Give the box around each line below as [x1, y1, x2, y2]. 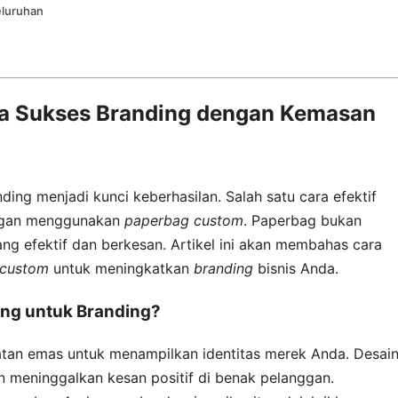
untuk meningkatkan [49, 259, 194, 278]
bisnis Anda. [253, 259, 338, 278]
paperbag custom [124, 211, 243, 230]
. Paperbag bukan [243, 211, 362, 230]
